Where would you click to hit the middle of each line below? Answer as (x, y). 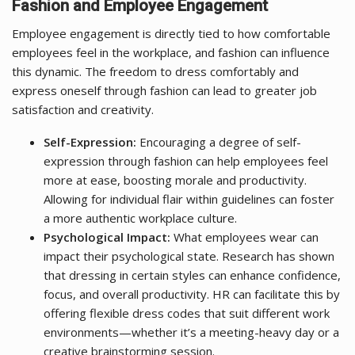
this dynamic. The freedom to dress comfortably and (155, 71)
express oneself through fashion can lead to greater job (164, 90)
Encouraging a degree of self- (219, 141)
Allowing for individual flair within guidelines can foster (189, 198)
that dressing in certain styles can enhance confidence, (192, 275)
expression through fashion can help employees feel (186, 160)
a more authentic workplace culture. (140, 218)
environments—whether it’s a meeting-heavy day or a (191, 332)
